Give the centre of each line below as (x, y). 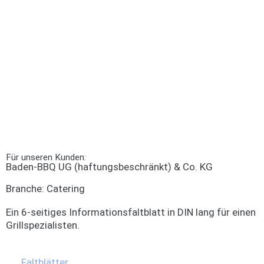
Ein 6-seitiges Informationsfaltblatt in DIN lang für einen (131, 212)
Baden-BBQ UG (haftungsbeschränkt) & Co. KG (109, 167)
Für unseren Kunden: (46, 158)
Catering (66, 189)
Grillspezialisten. (43, 225)
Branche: (26, 189)
